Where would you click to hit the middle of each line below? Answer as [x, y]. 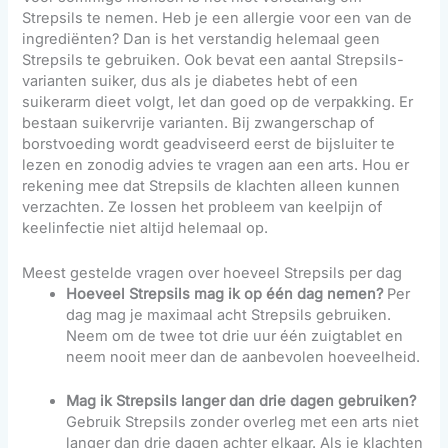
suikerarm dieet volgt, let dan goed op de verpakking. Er [218, 102]
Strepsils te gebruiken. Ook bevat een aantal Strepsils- [213, 60]
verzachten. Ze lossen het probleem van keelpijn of [202, 207]
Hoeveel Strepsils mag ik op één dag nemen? [225, 293]
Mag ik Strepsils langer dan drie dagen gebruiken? [241, 401]
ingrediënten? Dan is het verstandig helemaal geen [201, 39]
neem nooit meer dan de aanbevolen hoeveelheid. [243, 356]
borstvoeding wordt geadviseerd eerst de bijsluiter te [209, 144]
